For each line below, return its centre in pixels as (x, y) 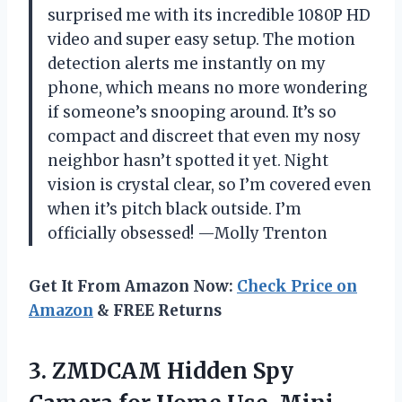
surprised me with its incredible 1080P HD (209, 15)
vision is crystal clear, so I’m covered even (210, 184)
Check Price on (297, 286)
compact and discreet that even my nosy (204, 136)
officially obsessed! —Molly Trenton (188, 233)
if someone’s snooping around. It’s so (192, 112)
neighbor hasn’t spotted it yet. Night (188, 160)
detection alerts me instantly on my (187, 63)
